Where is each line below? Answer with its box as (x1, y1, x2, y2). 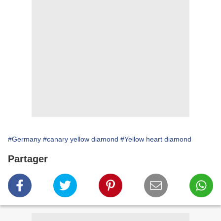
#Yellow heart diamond (120, 135, 191, 144)
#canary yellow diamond (43, 135, 118, 144)
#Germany (8, 135, 41, 144)
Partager (8, 153, 48, 165)
